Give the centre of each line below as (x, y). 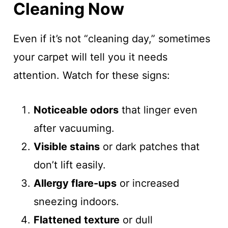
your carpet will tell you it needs (90, 57)
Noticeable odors (76, 110)
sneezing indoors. (76, 202)
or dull (136, 220)
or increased (148, 183)
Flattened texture (76, 220)
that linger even (158, 110)
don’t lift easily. (69, 165)
